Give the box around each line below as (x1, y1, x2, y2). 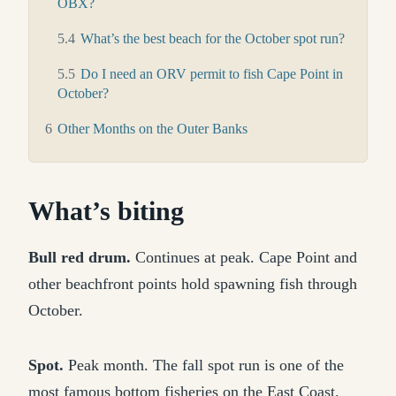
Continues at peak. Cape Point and (131, 248, 357, 266)
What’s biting (28, 196, 184, 225)
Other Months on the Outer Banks (57, 121, 247, 136)
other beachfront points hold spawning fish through (28, 275, 357, 293)
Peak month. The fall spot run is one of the (64, 356, 344, 374)
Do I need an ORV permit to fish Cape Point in (80, 66, 343, 81)
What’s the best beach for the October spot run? (80, 31, 345, 46)
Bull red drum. (28, 248, 131, 266)
